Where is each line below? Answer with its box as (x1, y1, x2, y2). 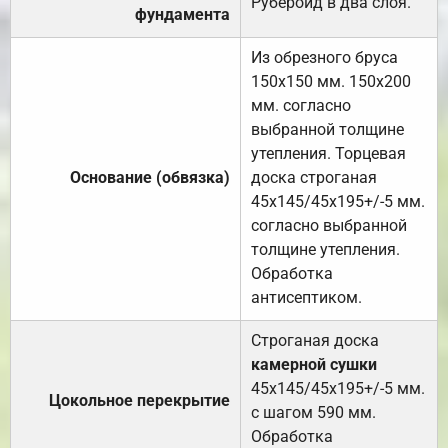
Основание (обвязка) (70, 167, 230, 187)
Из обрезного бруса (251, 47, 398, 67)
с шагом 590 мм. (251, 402, 376, 422)
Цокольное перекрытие (49, 390, 230, 410)
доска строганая (251, 167, 377, 187)
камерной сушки (251, 354, 377, 374)
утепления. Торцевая (251, 143, 406, 163)
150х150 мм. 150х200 (251, 71, 411, 91)
